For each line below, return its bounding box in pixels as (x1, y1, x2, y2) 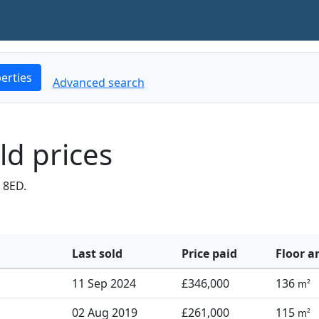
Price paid (182, 246, 237, 261)
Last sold (72, 246, 122, 261)
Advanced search (53, 75, 145, 90)
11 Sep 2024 (72, 276, 136, 291)
